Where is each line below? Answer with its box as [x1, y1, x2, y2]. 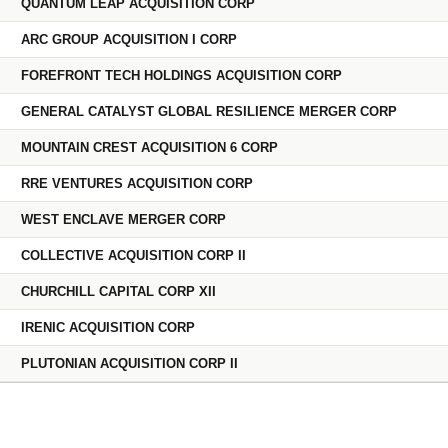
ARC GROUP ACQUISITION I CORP [21, 31, 237, 47]
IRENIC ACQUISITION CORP [21, 319, 195, 335]
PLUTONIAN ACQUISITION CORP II [21, 355, 238, 371]
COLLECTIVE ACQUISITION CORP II [21, 247, 246, 263]
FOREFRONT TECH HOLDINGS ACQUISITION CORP [21, 67, 342, 83]
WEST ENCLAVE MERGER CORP [21, 211, 226, 227]
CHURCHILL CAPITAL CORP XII [21, 283, 216, 299]
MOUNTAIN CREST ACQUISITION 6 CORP [21, 139, 278, 155]
